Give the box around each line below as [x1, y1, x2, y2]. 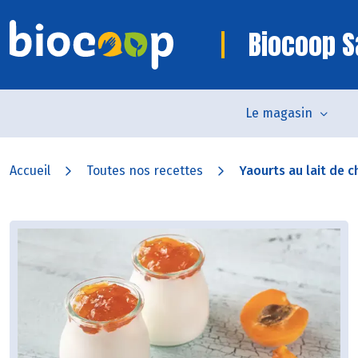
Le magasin [245, 105, 312, 121]
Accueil [10, 163, 50, 178]
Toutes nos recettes [86, 163, 203, 178]
